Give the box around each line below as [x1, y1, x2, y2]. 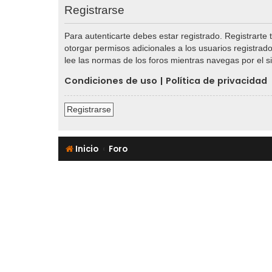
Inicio [75, 143, 98, 155]
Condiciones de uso [64, 74, 157, 87]
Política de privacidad [166, 74, 267, 87]
